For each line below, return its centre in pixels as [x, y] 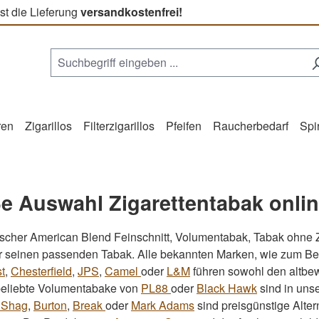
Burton [50, 305]
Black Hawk [227, 288]
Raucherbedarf [251, 125]
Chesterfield [41, 271]
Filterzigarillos [119, 125]
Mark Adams [163, 305]
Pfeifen [184, 125]
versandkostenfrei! [131, 12]
